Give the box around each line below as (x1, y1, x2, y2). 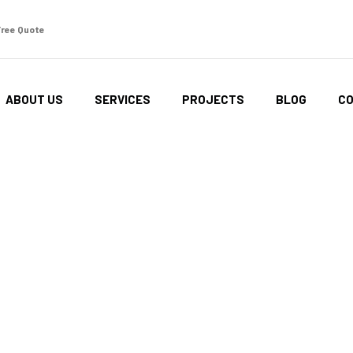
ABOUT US (6, 92, 63, 106)
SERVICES (95, 92, 150, 106)
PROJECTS (182, 92, 244, 106)
